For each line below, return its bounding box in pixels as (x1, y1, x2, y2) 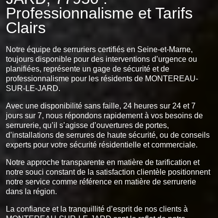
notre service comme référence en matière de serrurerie (6, 177, 196, 186)
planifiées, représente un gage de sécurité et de (6, 64, 169, 73)
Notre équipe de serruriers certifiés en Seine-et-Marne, (6, 45, 193, 54)
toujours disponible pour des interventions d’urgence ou (6, 54, 197, 63)
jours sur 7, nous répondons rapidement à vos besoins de (6, 111, 203, 120)
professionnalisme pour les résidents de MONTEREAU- (6, 74, 198, 83)
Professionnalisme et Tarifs (6, 4, 193, 22)
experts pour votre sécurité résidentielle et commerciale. (6, 140, 198, 149)
